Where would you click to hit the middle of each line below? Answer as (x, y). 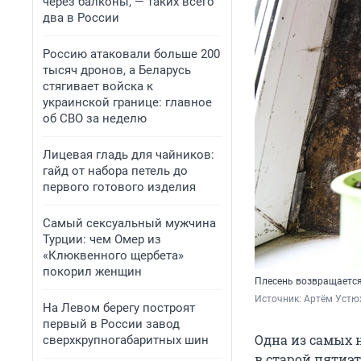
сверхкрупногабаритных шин (126, 340)
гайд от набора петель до (115, 171)
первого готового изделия (119, 187)
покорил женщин (92, 272)
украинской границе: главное (127, 102)
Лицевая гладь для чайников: (129, 155)
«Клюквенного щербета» (113, 255)
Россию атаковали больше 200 (131, 54)
